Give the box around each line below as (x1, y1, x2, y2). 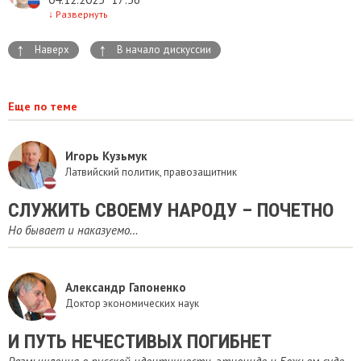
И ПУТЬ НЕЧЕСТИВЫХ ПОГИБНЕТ (8, 330, 272, 353)
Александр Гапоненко (65, 280, 186, 296)
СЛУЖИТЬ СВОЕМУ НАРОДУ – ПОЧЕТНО (8, 198, 334, 222)
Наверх (35, 42, 69, 56)
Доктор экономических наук (65, 297, 199, 311)
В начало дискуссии (117, 42, 211, 56)
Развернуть (53, 7, 108, 20)
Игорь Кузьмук (65, 148, 147, 164)
